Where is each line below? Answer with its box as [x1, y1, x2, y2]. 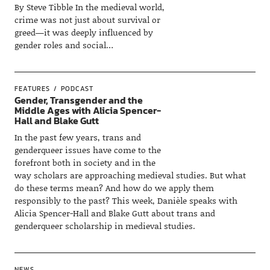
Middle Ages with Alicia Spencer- [14, 103, 161, 118]
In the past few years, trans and [14, 131, 141, 143]
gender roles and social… [14, 39, 113, 51]
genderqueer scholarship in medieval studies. [14, 219, 195, 232]
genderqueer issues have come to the [14, 143, 161, 156]
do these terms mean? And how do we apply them [14, 181, 214, 194]
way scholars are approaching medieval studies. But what [14, 169, 246, 181]
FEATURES [14, 84, 50, 93]
